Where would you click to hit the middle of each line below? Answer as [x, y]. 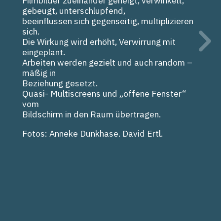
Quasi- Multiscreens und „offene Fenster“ [104, 94]
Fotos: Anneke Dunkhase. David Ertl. [92, 133]
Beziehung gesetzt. [60, 83]
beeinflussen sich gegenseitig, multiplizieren [108, 21]
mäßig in [39, 73]
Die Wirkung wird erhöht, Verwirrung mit [99, 42]
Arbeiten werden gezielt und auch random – [107, 63]
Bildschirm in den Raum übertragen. [92, 114]
